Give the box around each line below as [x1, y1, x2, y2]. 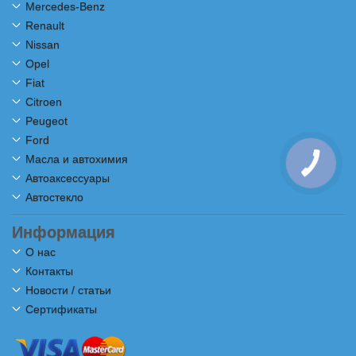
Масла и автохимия [25, 153, 128, 165]
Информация [12, 223, 115, 241]
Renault [25, 19, 64, 32]
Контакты [25, 265, 73, 277]
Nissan [25, 38, 60, 51]
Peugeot [25, 114, 68, 127]
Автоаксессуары [25, 172, 110, 184]
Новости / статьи [25, 284, 111, 296]
